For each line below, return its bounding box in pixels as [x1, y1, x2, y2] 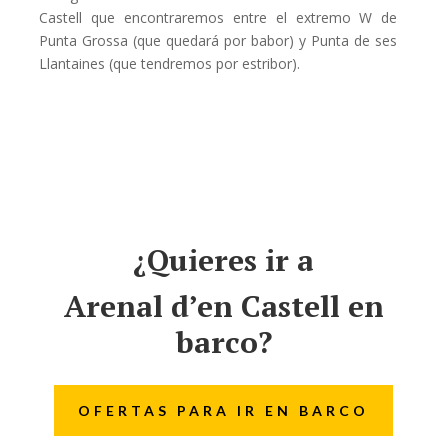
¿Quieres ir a [133, 240, 315, 280]
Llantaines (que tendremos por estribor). [39, 54, 300, 73]
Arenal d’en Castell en [63, 286, 384, 326]
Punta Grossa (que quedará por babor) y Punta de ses [39, 31, 398, 50]
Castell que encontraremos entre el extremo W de [39, 8, 398, 27]
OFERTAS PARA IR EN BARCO [78, 402, 370, 420]
